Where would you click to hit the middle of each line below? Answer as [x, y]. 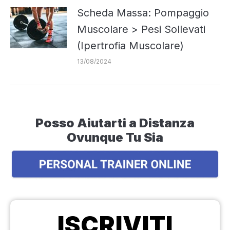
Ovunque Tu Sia [115, 137]
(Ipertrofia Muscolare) [130, 45]
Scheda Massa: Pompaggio [143, 13]
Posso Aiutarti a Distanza [115, 123]
